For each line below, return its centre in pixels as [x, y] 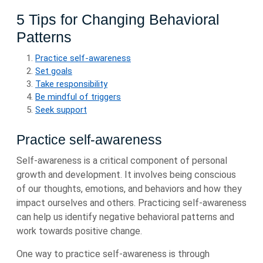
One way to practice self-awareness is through [113, 254]
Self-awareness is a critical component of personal [122, 161]
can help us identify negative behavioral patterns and [125, 217]
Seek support [61, 110]
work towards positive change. [79, 231]
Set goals [54, 71]
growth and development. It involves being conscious [126, 175]
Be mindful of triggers [78, 97]
